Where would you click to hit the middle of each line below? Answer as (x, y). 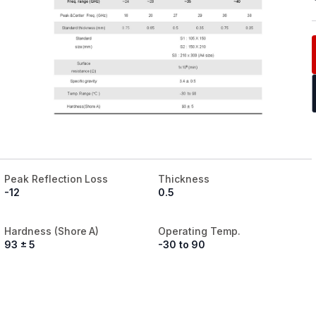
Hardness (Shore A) (52, 231)
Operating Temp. (199, 231)
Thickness (184, 179)
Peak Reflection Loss (56, 179)
